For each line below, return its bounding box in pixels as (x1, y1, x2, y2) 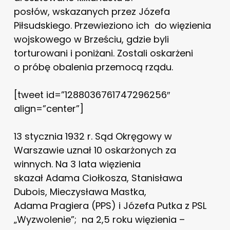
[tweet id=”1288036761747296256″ (13, 88, 170, 101)
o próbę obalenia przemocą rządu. (13, 60, 173, 73)
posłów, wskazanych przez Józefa (13, 5, 170, 18)
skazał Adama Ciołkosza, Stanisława (13, 171, 182, 184)
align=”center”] (13, 102, 84, 115)
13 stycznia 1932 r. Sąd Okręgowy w (13, 129, 172, 143)
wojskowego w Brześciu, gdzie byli (13, 32, 169, 46)
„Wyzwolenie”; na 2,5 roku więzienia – (13, 213, 187, 226)
